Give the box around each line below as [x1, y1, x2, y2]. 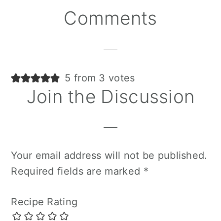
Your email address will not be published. [11, 149, 208, 162]
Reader [10, 7, 66, 27]
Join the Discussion [26, 85, 195, 108]
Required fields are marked [11, 165, 144, 178]
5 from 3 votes [65, 72, 135, 84]
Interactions [10, 26, 102, 46]
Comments [64, 7, 157, 30]
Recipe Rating [11, 196, 78, 208]
